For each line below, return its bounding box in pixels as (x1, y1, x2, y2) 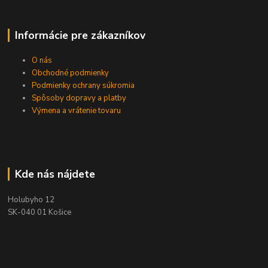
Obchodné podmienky (32, 68, 109, 79)
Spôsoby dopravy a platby (32, 93, 129, 104)
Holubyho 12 (8, 194, 55, 206)
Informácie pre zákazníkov (14, 28, 145, 42)
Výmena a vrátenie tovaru (32, 105, 121, 117)
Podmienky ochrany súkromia (32, 80, 135, 92)
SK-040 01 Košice (8, 207, 72, 218)
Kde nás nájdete (14, 167, 95, 182)
